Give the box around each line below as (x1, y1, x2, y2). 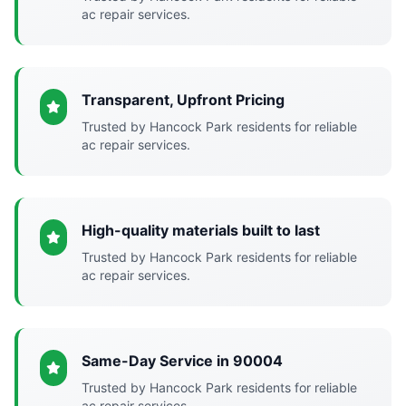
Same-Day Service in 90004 (81, 352, 283, 370)
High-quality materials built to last (81, 221, 320, 239)
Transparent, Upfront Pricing (81, 91, 285, 109)
